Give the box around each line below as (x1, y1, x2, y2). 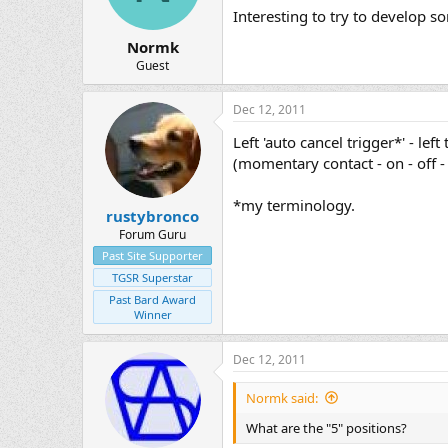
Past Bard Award (109, 291, 196, 307)
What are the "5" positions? (246, 418, 407, 437)
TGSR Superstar (112, 269, 193, 285)
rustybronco (106, 205, 199, 226)
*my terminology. (233, 195, 355, 216)
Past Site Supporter (102, 247, 203, 263)
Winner (133, 306, 172, 322)
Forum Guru (119, 225, 186, 243)
